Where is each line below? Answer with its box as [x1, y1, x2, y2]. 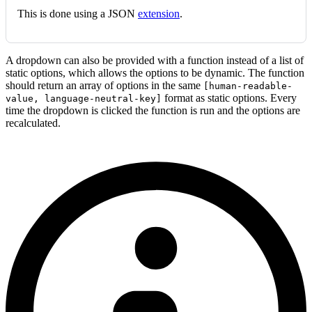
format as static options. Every [162, 92, 297, 104]
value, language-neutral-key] [6, 93, 162, 104]
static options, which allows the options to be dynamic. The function [6, 67, 304, 79]
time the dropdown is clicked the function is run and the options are [6, 104, 300, 117]
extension [138, 8, 180, 20]
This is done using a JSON [17, 8, 138, 20]
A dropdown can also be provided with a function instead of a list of [6, 54, 304, 67]
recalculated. [6, 117, 61, 130]
